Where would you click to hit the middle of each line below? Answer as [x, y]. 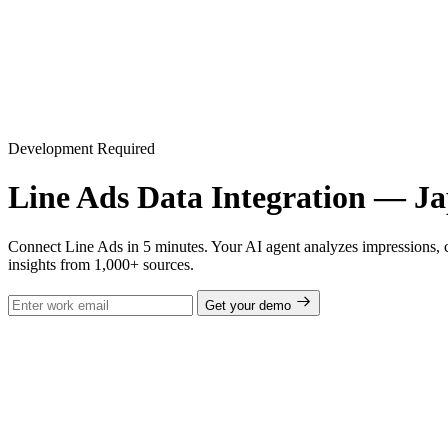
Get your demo [250, 305]
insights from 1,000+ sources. [101, 264]
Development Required [81, 148]
